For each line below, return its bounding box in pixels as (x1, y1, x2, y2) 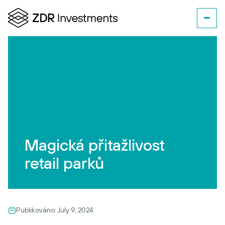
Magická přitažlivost (25, 136, 165, 154)
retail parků (25, 154, 104, 172)
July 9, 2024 (58, 206, 93, 214)
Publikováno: (16, 206, 58, 214)
